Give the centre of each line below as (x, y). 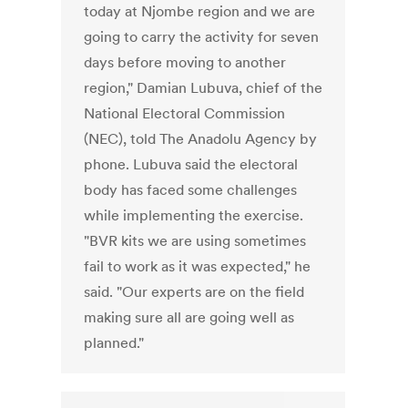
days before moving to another (185, 62)
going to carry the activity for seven (202, 37)
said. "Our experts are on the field (194, 292)
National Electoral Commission (185, 113)
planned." (114, 343)
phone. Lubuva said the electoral (191, 164)
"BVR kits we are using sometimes (195, 241)
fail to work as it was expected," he (198, 266)
